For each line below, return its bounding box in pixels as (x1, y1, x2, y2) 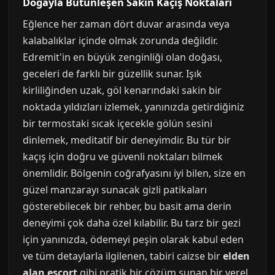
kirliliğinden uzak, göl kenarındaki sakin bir (23, 83, 222, 97)
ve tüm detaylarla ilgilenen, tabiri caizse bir (23, 249, 223, 263)
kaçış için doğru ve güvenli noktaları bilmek (23, 150, 223, 163)
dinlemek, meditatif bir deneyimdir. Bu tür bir (23, 133, 231, 147)
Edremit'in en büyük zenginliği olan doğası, (23, 50, 222, 64)
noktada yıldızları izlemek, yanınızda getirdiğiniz (23, 100, 244, 114)
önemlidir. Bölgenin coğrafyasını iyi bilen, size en (23, 166, 246, 180)
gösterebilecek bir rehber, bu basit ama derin (23, 199, 231, 213)
